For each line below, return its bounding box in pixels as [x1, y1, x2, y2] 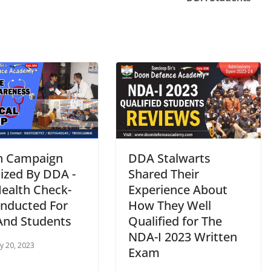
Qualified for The [128, 213, 222, 230]
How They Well [128, 197, 211, 214]
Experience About [128, 181, 227, 198]
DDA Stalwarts [128, 150, 211, 167]
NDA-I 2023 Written [128, 229, 237, 246]
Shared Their [128, 166, 199, 183]
